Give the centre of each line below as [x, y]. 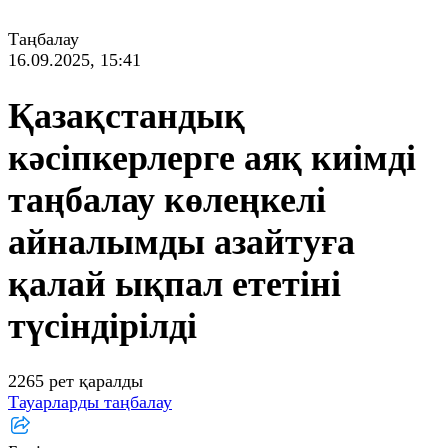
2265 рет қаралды [75, 381]
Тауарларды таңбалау [90, 402]
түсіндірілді [102, 326]
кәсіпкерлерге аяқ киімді [212, 158]
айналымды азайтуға [181, 242]
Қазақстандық [126, 116]
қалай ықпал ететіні [174, 284]
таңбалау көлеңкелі [167, 200]
